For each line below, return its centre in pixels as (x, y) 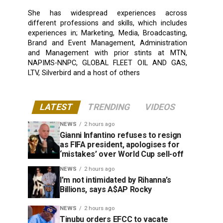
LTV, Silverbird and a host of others (84, 73)
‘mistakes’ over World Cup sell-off (122, 154)
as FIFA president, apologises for (120, 144)
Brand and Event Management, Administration (108, 43)
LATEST (56, 107)
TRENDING (109, 107)
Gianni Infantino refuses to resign (121, 135)
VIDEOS (160, 107)
